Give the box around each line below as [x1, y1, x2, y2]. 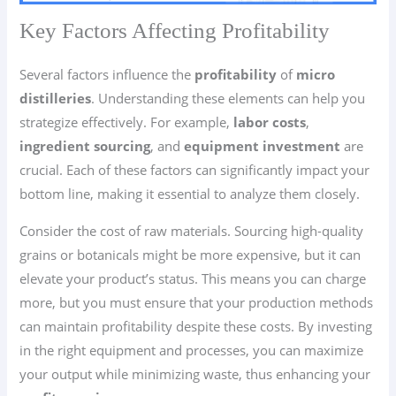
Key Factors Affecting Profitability [19, 19, 331, 43]
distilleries [19, 89, 92, 108]
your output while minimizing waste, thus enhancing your [19, 365, 371, 383]
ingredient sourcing [19, 137, 151, 156]
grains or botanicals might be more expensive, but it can [19, 246, 362, 263]
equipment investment [184, 137, 341, 156]
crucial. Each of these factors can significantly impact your [19, 161, 370, 179]
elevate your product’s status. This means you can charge [19, 270, 367, 287]
